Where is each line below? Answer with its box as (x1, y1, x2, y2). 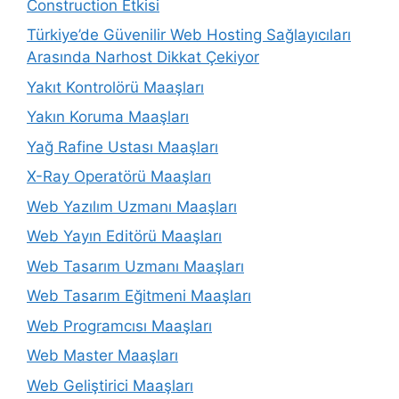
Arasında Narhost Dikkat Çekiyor (27, 48, 259, 67)
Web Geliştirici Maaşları (27, 376, 193, 395)
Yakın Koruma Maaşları (27, 108, 189, 126)
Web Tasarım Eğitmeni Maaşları (27, 287, 251, 305)
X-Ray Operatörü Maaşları (27, 167, 211, 186)
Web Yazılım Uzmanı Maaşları (27, 197, 237, 216)
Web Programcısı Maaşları (27, 316, 212, 335)
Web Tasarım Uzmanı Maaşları (27, 256, 244, 275)
